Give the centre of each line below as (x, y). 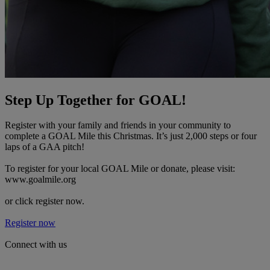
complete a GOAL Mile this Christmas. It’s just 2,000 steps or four (131, 136)
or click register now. (45, 201)
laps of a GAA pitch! (45, 147)
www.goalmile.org (40, 180)
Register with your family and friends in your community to (118, 125)
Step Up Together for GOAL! (96, 100)
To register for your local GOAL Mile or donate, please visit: (120, 169)
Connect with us (36, 245)
